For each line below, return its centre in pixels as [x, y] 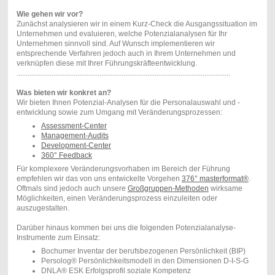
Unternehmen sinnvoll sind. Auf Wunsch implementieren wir [115, 43]
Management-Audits [75, 135]
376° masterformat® [215, 178]
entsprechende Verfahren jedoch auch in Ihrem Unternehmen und [126, 53]
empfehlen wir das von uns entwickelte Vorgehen [99, 178]
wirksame [225, 188]
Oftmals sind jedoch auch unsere [72, 188]
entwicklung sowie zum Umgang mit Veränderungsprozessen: [119, 112]
